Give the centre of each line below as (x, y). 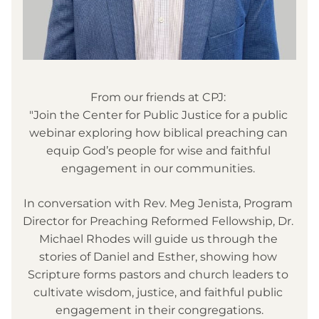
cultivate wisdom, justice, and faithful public (158, 292)
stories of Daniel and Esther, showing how (158, 257)
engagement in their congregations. (159, 310)
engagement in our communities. (159, 168)
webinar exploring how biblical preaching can (158, 133)
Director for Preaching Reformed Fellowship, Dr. (158, 221)
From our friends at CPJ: (159, 97)
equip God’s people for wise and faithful (158, 151)
